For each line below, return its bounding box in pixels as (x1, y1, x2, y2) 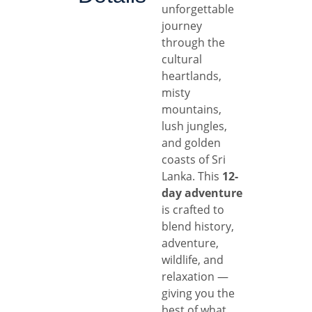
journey (162, 18, 203, 33)
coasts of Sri (162, 152, 226, 167)
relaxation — (162, 269, 229, 284)
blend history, (162, 219, 235, 234)
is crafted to (162, 202, 225, 217)
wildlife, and (162, 252, 224, 267)
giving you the (162, 286, 235, 301)
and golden (162, 135, 221, 150)
